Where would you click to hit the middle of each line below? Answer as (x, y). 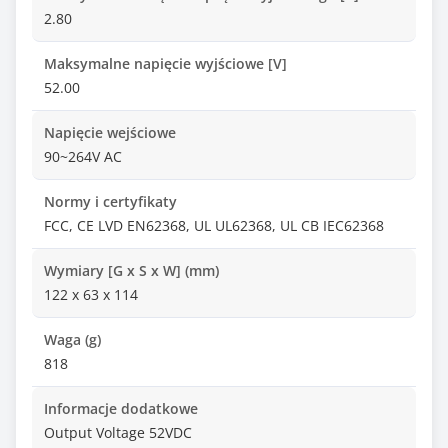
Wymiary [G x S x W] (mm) (131, 270)
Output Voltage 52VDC (118, 432)
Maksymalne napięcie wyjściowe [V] (165, 63)
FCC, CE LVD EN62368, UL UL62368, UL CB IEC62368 (214, 225)
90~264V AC (83, 156)
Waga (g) (72, 339)
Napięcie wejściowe (110, 132)
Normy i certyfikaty (110, 201)
